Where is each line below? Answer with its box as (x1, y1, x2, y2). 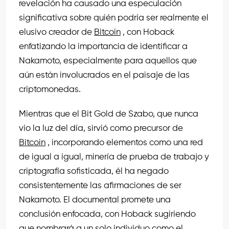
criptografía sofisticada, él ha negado (19, 167, 169, 176)
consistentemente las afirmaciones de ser (19, 181, 181, 191)
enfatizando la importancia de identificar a (19, 42, 188, 52)
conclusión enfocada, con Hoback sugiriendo (19, 210, 196, 219)
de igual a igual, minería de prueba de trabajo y (19, 153, 209, 162)
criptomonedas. (19, 85, 81, 95)
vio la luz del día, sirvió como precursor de (19, 124, 183, 133)
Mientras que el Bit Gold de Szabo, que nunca (19, 110, 198, 119)
